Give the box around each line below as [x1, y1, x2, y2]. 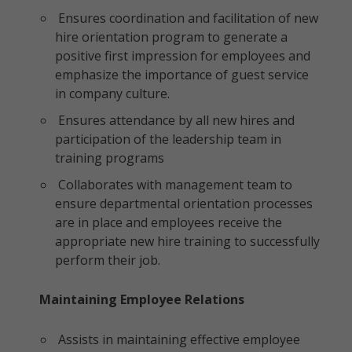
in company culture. [55, 85, 170, 102]
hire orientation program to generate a [55, 28, 288, 46]
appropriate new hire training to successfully [55, 233, 320, 250]
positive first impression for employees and [55, 47, 310, 64]
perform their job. [55, 251, 160, 269]
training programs [55, 149, 164, 167]
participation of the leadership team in [55, 130, 281, 148]
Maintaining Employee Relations [39, 291, 244, 308]
